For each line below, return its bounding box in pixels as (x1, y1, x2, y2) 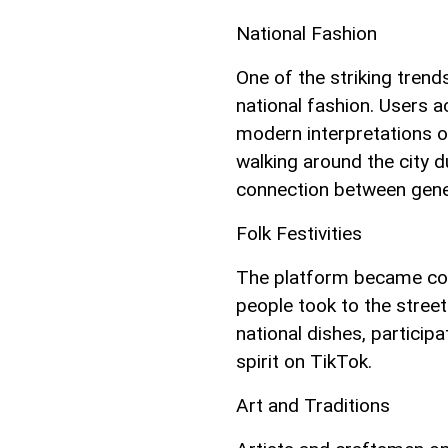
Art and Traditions (236, 394, 390, 418)
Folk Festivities (236, 222, 362, 246)
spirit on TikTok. (236, 350, 372, 374)
